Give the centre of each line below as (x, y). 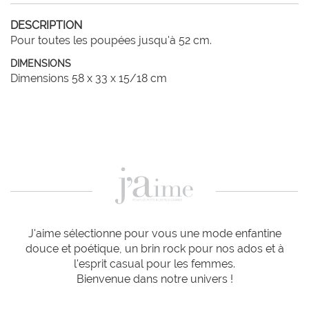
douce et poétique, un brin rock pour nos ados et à (154, 249)
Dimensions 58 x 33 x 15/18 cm (89, 78)
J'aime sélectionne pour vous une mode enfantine (154, 234)
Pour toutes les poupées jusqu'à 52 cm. (111, 40)
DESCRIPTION (46, 25)
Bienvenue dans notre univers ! (154, 279)
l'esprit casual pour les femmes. (154, 264)
